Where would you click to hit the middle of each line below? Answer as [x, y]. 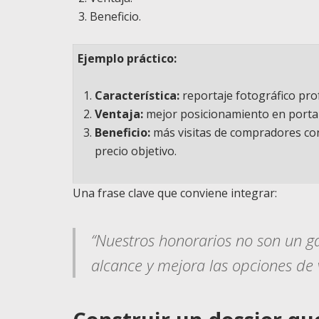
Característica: [137, 95]
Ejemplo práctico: [127, 58]
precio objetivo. [136, 151]
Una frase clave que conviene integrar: [175, 193]
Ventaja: [119, 114]
